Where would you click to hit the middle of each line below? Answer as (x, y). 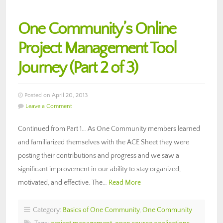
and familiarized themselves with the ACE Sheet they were (104, 142)
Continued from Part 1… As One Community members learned (109, 129)
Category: (46, 210)
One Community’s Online (97, 29)
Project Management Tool (97, 48)
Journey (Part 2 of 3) (78, 68)
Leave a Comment (49, 106)
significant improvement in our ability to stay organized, (99, 169)
